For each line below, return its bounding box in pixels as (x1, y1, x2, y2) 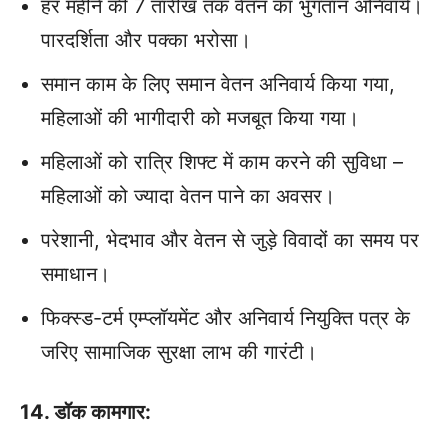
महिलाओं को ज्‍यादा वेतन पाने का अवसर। (41, 184, 335, 209)
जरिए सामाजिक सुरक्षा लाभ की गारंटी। (41, 340, 317, 365)
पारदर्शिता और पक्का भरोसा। (41, 28, 251, 53)
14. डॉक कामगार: (20, 400, 151, 425)
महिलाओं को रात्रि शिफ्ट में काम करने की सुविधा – (41, 150, 403, 175)
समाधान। (41, 262, 110, 287)
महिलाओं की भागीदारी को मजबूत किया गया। (41, 106, 359, 131)
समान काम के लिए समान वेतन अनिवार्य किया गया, (41, 72, 395, 97)
